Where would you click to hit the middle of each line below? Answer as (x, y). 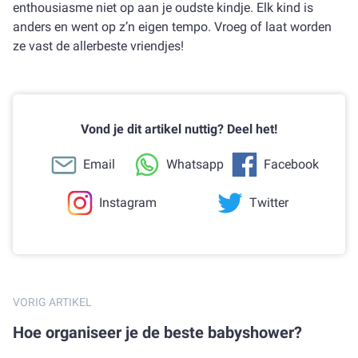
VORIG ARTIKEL (52, 302)
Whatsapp (195, 164)
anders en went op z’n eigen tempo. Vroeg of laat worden (172, 27)
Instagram (128, 203)
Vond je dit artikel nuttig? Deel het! (179, 129)
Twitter (268, 203)
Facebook (291, 164)
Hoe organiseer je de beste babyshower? (163, 332)
